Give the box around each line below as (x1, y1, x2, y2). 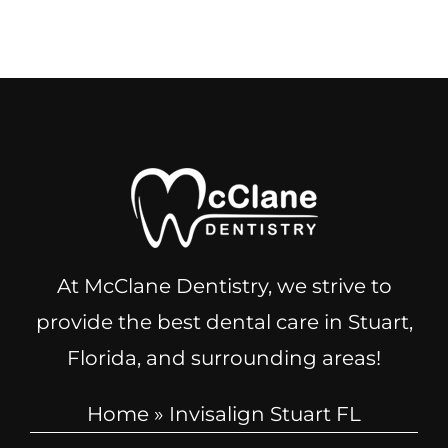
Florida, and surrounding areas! (67, 345, 381, 370)
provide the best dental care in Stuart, (35, 309, 413, 334)
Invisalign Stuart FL (169, 401, 361, 426)
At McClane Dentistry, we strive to (56, 273, 392, 298)
